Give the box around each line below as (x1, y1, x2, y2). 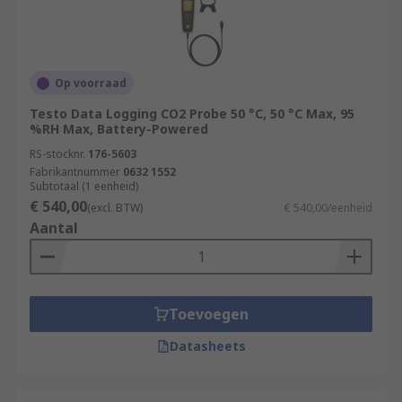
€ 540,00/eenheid (284, 200, 372, 215)
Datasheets (169, 337, 246, 354)
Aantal (30, 218, 78, 238)
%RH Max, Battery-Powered (30, 120, 208, 137)
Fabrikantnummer (30, 164, 120, 179)
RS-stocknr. (30, 146, 85, 162)
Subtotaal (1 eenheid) (30, 179, 138, 194)
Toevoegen (168, 304, 249, 324)
